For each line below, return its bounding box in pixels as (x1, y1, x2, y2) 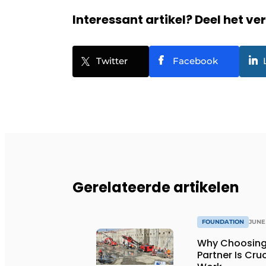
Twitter (96, 55, 128, 66)
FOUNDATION (202, 217, 244, 226)
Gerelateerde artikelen (72, 177, 239, 197)
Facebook (173, 55, 218, 66)
